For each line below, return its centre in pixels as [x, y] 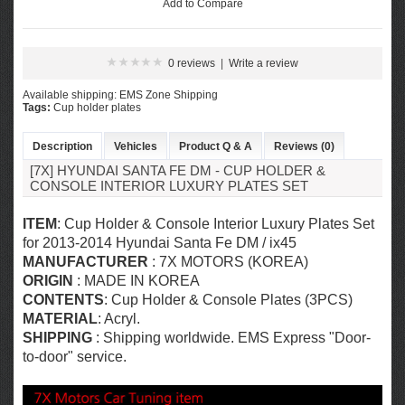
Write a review [264, 63]
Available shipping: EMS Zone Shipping [120, 95]
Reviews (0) [304, 146]
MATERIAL [60, 319]
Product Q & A [216, 146]
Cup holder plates [97, 108]
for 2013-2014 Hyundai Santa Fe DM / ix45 [160, 243]
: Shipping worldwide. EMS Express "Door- [231, 338]
